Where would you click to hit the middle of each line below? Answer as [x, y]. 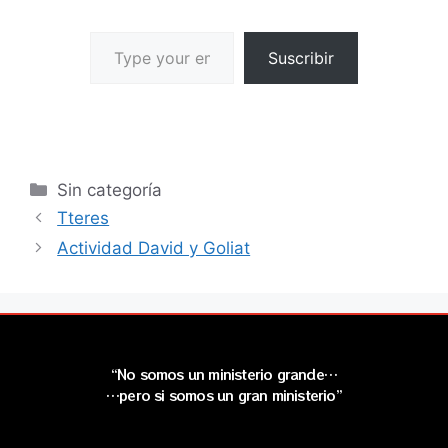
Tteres [83, 218]
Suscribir [301, 58]
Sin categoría [110, 190]
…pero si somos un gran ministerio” [224, 394]
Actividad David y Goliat [154, 248]
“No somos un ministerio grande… [224, 373]
